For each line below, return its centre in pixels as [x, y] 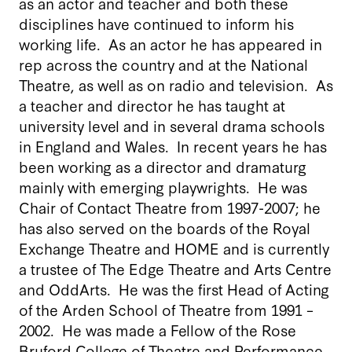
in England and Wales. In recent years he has [173, 145]
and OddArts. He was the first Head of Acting [174, 288]
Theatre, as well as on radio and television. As [176, 84]
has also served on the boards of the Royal [165, 227]
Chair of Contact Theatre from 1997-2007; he [170, 207]
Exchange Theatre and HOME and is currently [174, 247]
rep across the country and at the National [163, 64]
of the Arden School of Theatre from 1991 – [166, 309]
